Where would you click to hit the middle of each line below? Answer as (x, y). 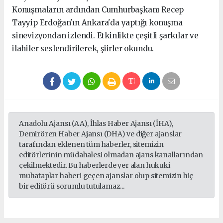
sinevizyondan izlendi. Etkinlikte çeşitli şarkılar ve (105, 36)
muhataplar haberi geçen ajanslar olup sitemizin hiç (106, 176)
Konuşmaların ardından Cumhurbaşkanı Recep (98, 10)
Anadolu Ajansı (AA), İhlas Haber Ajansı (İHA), (96, 124)
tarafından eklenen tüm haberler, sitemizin (91, 145)
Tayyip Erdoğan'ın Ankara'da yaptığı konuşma (97, 23)
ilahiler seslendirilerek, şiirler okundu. (83, 49)
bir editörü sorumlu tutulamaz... (72, 186)
